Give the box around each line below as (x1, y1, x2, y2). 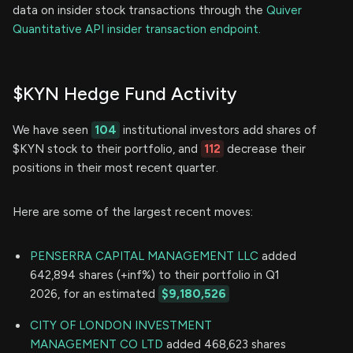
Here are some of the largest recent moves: (13, 204, 253, 219)
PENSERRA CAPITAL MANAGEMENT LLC (30, 248, 258, 263)
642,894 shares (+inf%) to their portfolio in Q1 (30, 267, 280, 282)
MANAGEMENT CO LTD (30, 336, 163, 351)
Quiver (266, 2, 302, 17)
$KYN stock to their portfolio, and (13, 141, 201, 156)
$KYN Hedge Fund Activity (13, 82, 236, 105)
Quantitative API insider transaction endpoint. (13, 21, 261, 36)
